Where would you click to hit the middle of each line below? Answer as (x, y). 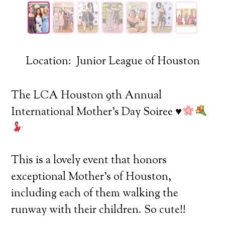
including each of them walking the (95, 194)
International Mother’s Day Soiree (93, 112)
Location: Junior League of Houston (113, 62)
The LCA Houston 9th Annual (87, 96)
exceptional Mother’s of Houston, (91, 177)
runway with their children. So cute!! (99, 210)
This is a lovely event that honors (89, 160)
